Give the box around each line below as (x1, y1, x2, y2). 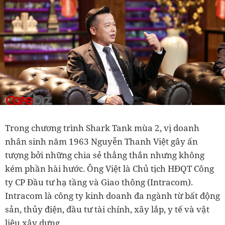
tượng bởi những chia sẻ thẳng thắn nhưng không (5, 149, 204, 161)
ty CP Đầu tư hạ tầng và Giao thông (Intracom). (5, 176, 193, 188)
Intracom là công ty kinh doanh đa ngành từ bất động (5, 190, 220, 201)
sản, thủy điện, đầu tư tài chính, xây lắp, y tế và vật (5, 203, 209, 215)
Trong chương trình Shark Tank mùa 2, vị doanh (5, 122, 199, 134)
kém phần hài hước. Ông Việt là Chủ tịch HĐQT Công (5, 163, 214, 174)
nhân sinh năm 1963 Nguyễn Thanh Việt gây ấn (5, 136, 198, 147)
